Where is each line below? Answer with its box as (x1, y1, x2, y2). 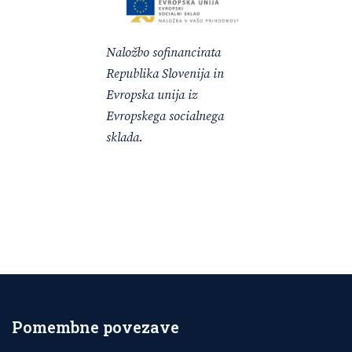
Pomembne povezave (12, 317, 179, 338)
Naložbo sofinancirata (106, 45, 221, 61)
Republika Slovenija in (106, 66, 224, 82)
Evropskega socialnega (106, 108, 224, 125)
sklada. (106, 130, 143, 146)
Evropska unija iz (106, 87, 197, 104)
